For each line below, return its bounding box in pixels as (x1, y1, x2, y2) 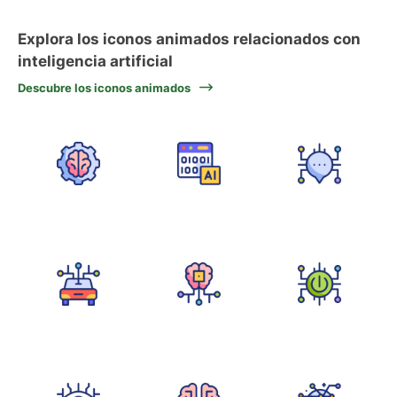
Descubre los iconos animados (18, 81, 191, 95)
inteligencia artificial (18, 52, 173, 70)
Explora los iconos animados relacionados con (18, 30, 361, 48)
